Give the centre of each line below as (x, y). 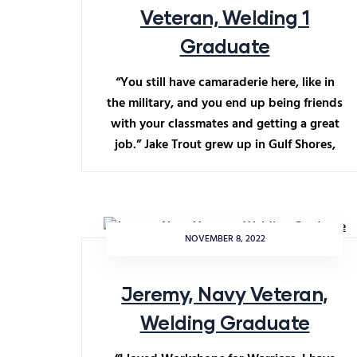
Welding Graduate (225, 322)
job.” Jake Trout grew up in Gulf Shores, (225, 145)
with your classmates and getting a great (225, 124)
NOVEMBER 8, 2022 (225, 239)
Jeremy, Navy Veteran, (225, 294)
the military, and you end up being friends (225, 104)
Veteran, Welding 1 (225, 17)
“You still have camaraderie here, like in (225, 83)
